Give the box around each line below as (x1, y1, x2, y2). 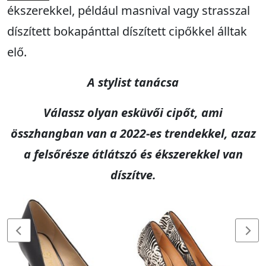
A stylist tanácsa (87, 74, 179, 91)
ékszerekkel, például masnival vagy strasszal (7, 2, 250, 19)
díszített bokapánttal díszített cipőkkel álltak (7, 23, 247, 40)
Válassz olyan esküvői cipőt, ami (43, 104, 223, 121)
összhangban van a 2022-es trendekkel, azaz (10, 125, 256, 142)
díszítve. (110, 167, 156, 183)
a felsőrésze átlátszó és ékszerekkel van (23, 146, 243, 163)
